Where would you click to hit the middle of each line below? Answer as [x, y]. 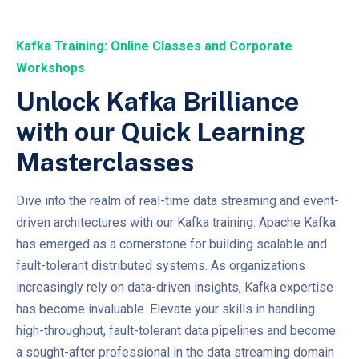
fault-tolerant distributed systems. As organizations [161, 265]
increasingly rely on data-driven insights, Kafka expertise [175, 287]
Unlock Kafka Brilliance [157, 101]
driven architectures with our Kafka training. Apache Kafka [176, 222]
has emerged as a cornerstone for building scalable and [171, 244]
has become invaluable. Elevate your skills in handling [165, 309]
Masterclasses [105, 162]
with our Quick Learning [160, 131]
